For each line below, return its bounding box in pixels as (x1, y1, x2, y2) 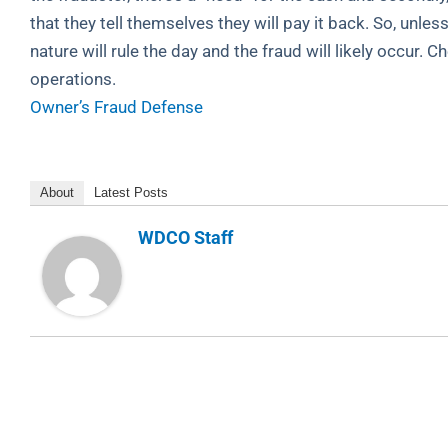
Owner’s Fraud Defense (30, 97, 203, 117)
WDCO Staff (138, 226, 233, 248)
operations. (30, 69, 116, 89)
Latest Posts (94, 184, 168, 200)
